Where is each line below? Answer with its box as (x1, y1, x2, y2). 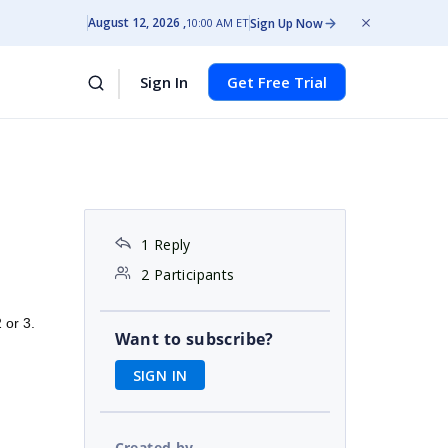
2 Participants (140, 265, 235, 284)
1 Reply (140, 235, 191, 254)
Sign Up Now (250, 14, 323, 32)
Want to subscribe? (114, 328, 274, 350)
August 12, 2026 (88, 14, 180, 31)
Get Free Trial (227, 72, 327, 92)
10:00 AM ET (186, 15, 249, 30)
